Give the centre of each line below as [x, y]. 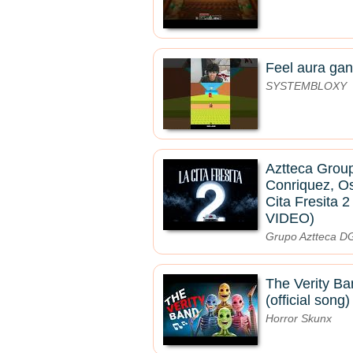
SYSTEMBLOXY [306, 86]
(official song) [308, 300]
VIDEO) [290, 218]
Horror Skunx [299, 318]
